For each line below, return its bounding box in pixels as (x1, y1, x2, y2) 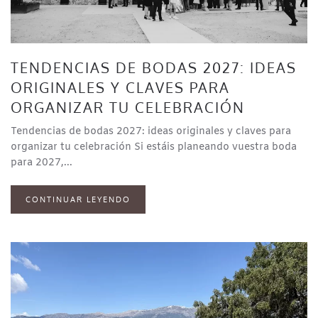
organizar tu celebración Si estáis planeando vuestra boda (11, 141, 297, 155)
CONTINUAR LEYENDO (26, 194, 131, 205)
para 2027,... (11, 156, 72, 170)
